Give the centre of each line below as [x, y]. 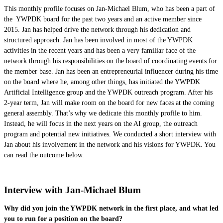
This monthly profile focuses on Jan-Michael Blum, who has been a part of [110, 8]
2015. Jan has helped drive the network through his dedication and [97, 29]
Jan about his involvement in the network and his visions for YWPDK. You [110, 144]
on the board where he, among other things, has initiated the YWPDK [102, 81]
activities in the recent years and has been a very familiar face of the [100, 50]
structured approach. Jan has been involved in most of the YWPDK [98, 40]
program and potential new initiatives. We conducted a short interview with [110, 134]
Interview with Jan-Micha [57, 190]
